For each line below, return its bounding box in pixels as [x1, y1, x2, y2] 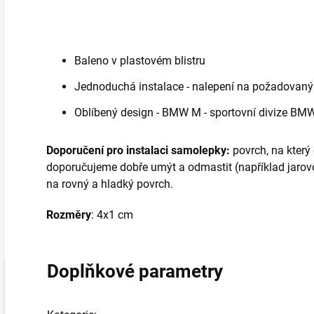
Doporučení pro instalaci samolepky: [46, 144, 230, 158]
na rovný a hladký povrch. [46, 177, 173, 191]
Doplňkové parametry [47, 261, 223, 282]
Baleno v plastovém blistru [74, 54, 205, 68]
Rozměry [46, 208, 91, 222]
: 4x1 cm [91, 208, 133, 222]
